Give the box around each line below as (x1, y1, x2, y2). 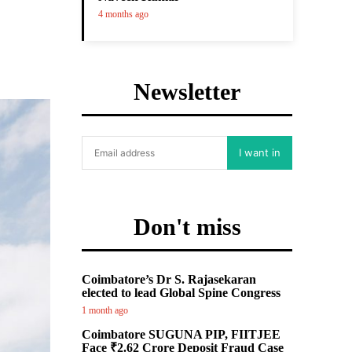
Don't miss (133, 214, 241, 240)
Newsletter (134, 79, 240, 104)
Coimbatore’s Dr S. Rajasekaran (82, 273, 256, 286)
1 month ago (82, 305, 128, 316)
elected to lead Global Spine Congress (82, 286, 280, 299)
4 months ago (98, 9, 148, 20)
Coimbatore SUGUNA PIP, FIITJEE (82, 328, 280, 341)
